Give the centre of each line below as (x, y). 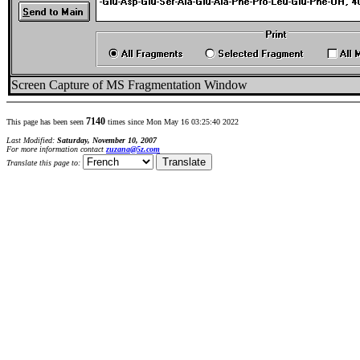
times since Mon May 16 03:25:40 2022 (172, 122)
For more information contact (56, 149)
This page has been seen (46, 122)
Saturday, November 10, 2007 (107, 140)
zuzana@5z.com (133, 149)
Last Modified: (32, 140)
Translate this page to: (45, 163)
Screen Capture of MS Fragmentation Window (129, 85)
